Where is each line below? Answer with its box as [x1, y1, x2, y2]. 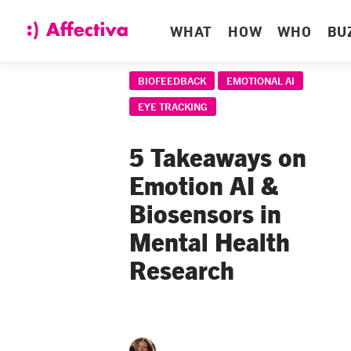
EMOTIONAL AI [226, 74, 295, 87]
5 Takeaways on [129, 140, 306, 172]
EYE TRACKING [138, 100, 208, 113]
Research [129, 253, 234, 284]
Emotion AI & [129, 168, 278, 200]
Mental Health [129, 225, 290, 256]
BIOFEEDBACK [138, 74, 206, 87]
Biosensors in [129, 197, 281, 228]
